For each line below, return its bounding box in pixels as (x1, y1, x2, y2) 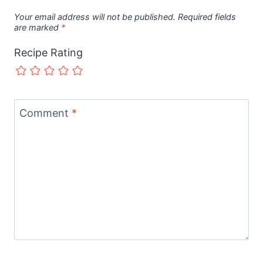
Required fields (178, 12, 236, 22)
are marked (14, 22, 61, 33)
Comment (19, 107, 72, 120)
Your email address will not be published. (14, 12, 176, 22)
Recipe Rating (14, 46, 83, 59)
